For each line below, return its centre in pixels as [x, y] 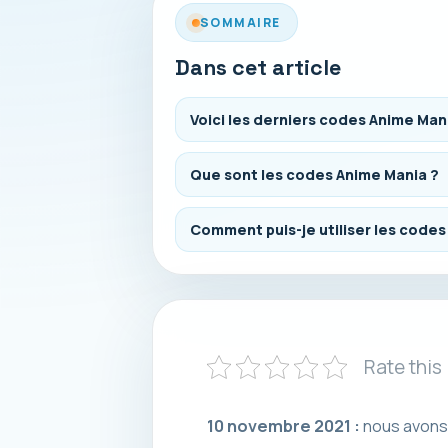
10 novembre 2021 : [283, 425]
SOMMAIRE [240, 22]
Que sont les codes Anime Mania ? [314, 174]
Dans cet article [258, 67]
